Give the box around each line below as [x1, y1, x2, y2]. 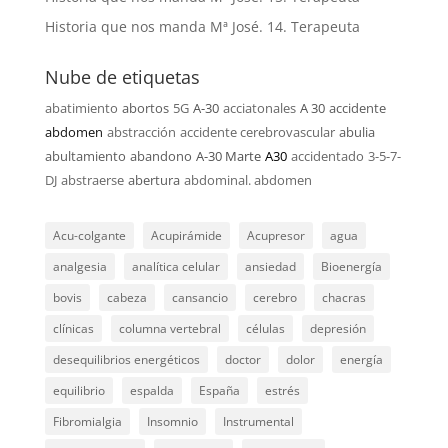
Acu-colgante [52, 227, 126, 244]
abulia [338, 123, 375, 141]
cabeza [106, 289, 147, 306]
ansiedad [244, 258, 296, 275]
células [245, 320, 285, 337]
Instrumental [222, 413, 294, 430]
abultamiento [44, 147, 126, 165]
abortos [121, 99, 169, 117]
